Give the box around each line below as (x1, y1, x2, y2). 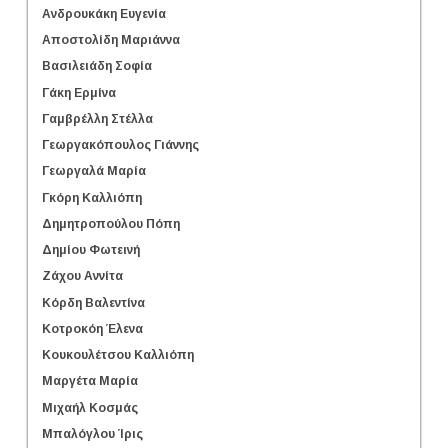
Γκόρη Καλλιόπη (42, 190, 142, 205)
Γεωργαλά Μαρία (42, 164, 146, 179)
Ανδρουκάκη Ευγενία (42, 6, 166, 21)
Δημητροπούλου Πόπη (42, 216, 180, 231)
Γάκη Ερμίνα (42, 85, 116, 100)
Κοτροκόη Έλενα (42, 321, 143, 336)
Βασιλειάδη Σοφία (42, 59, 152, 74)
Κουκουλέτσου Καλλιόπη (42, 347, 194, 362)
